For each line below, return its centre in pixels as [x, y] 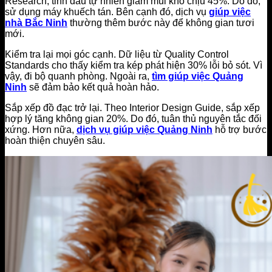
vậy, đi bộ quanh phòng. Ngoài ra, [77, 76]
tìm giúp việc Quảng [198, 76]
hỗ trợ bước [241, 129]
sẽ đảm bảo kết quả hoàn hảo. [93, 87]
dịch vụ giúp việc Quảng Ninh [144, 129]
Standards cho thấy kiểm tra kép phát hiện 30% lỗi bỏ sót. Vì [134, 65]
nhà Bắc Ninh [36, 22]
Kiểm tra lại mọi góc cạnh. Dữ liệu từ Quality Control [117, 54]
